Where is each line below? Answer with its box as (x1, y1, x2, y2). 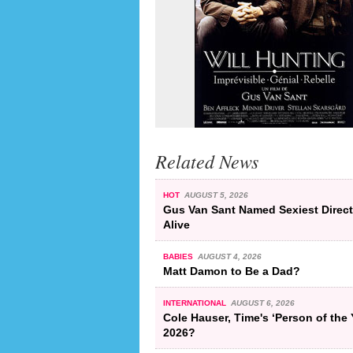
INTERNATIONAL (163, 298, 229, 307)
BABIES (163, 251, 195, 261)
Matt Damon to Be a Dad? (163, 264, 300, 277)
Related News (155, 148, 258, 173)
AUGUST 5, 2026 (184, 190, 248, 199)
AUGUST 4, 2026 (197, 251, 262, 261)
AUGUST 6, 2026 (230, 298, 295, 307)
